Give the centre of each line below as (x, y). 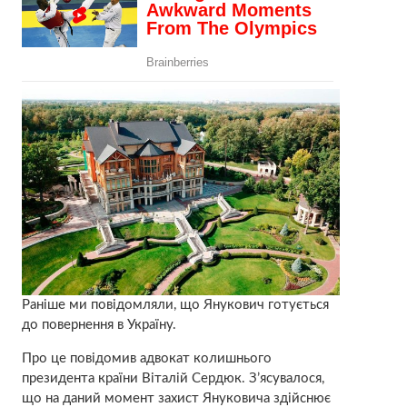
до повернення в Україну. (99, 325)
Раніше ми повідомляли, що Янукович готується (175, 305)
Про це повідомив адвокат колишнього (146, 359)
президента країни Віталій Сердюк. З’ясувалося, (173, 379)
